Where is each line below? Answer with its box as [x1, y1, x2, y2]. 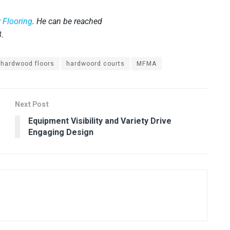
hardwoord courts [66, 59, 125, 68]
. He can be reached [32, 16, 102, 26]
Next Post [15, 99, 49, 110]
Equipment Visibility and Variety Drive [28, 114, 171, 127]
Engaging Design [28, 126, 93, 139]
